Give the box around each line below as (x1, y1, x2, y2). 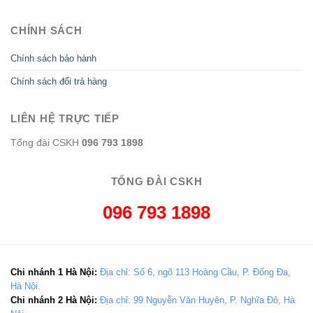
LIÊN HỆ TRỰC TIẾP (10, 112, 119, 124)
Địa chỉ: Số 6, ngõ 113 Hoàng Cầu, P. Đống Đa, (100, 266, 291, 277)
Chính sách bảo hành (10, 52, 96, 64)
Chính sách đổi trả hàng (10, 75, 107, 87)
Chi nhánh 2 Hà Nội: (10, 294, 100, 305)
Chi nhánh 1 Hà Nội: (10, 266, 100, 277)
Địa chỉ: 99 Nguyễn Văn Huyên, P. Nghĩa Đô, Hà (100, 294, 295, 305)
